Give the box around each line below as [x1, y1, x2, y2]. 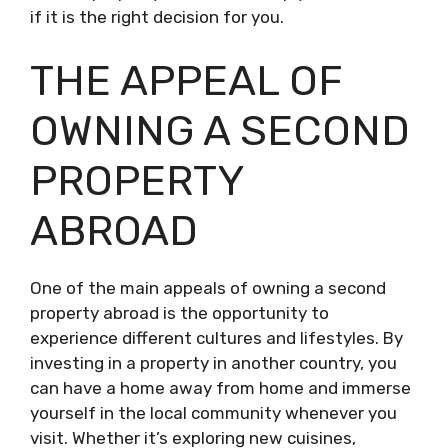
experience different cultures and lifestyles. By [30, 327, 403, 348]
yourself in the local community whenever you [30, 402, 397, 423]
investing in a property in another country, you [30, 352, 397, 373]
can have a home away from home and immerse [30, 377, 411, 398]
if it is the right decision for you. [30, 7, 284, 27]
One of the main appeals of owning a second [30, 277, 386, 298]
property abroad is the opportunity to [30, 302, 329, 323]
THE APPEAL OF [30, 55, 342, 106]
